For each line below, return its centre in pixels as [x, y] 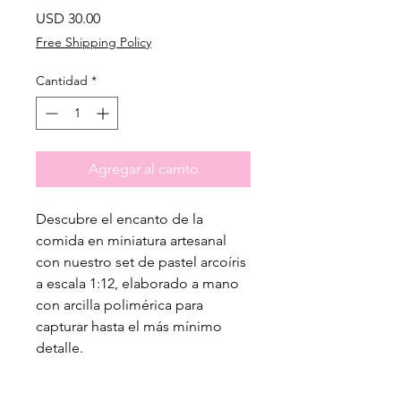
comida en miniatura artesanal [131, 241]
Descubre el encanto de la [119, 219]
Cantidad [62, 81]
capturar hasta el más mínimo [129, 327]
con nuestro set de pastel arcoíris [141, 262]
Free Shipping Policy [94, 43]
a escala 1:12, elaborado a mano [137, 284]
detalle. [60, 348]
